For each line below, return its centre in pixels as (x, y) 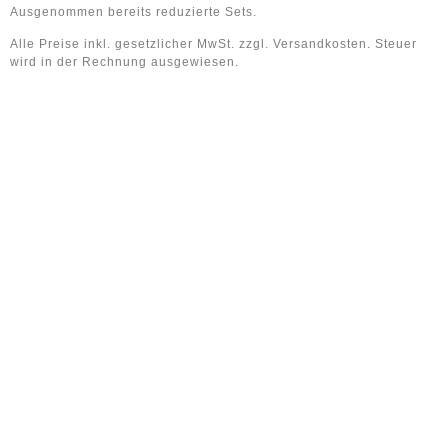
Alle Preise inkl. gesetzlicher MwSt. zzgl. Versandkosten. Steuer (213, 43)
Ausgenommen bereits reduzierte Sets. (133, 11)
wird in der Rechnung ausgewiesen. (124, 61)
